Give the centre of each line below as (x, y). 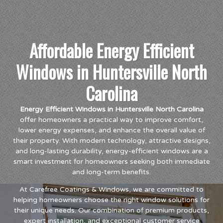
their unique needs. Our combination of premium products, (111, 210)
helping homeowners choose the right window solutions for (111, 200)
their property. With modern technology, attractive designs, (111, 140)
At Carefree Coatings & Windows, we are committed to (111, 189)
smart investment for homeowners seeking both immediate (111, 161)
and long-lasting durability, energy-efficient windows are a (111, 151)
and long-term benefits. (111, 172)
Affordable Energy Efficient (111, 50)
